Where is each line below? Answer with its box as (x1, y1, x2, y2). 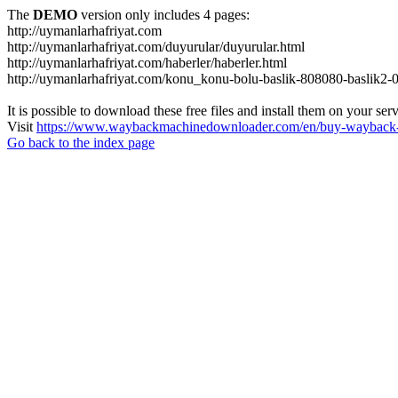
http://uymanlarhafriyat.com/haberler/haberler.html (7, 55, 287, 70)
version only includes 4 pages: (77, 7, 250, 22)
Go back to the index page (7, 135, 155, 150)
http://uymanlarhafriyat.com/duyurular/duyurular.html (7, 39, 305, 54)
